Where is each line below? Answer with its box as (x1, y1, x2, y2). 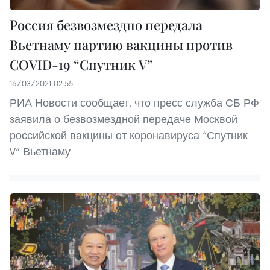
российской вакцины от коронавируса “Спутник (10, 128, 248, 142)
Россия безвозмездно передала (10, 15, 202, 34)
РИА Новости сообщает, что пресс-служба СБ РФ (10, 95, 259, 110)
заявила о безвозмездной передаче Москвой (10, 111, 237, 126)
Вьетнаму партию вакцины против (10, 35, 233, 54)
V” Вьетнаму (10, 144, 71, 159)
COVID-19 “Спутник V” (10, 55, 152, 74)
